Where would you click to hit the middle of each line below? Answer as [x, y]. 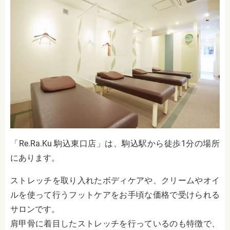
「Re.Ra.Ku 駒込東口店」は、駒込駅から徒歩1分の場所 [115, 144]
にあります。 [35, 158]
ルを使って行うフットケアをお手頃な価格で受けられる [115, 195]
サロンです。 [35, 209]
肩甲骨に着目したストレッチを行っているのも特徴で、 [115, 224]
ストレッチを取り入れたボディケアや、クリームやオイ [115, 181]
